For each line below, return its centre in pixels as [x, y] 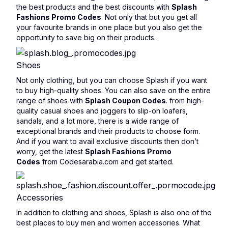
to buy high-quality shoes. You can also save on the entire [113, 90]
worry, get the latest [51, 151]
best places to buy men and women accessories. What [108, 223]
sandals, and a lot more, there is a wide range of [97, 121]
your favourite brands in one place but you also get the [109, 27]
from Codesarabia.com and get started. [107, 162]
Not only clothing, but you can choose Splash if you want [112, 80]
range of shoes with [51, 101]
